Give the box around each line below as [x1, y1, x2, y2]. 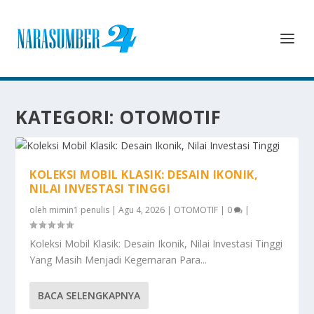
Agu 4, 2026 [118, 204, 165, 216]
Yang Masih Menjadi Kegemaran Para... [29, 253, 207, 266]
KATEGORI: [15, 104, 120, 130]
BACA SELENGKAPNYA [38, 289, 141, 302]
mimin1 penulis [49, 204, 110, 216]
